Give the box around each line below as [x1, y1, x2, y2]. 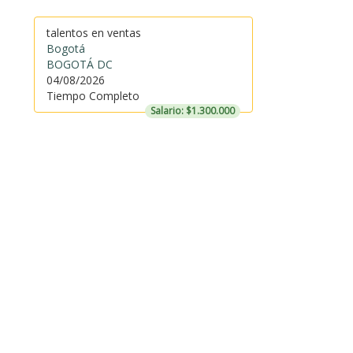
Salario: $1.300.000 [150, 104, 235, 117]
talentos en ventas [46, 25, 141, 40]
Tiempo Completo [46, 88, 139, 103]
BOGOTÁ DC [46, 57, 113, 72]
